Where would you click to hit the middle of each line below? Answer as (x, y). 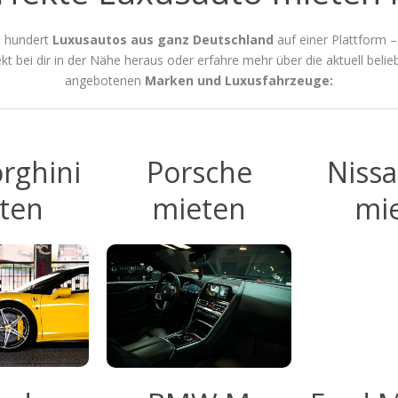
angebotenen (105, 80)
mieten (199, 208)
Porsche (199, 171)
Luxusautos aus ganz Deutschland (163, 39)
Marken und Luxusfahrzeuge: (239, 80)
